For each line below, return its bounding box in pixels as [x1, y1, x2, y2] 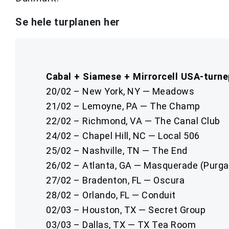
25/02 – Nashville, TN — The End [46, 145, 188, 156]
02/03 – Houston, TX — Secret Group [46, 204, 205, 215]
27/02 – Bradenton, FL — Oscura [46, 174, 185, 186]
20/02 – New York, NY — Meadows [46, 85, 194, 97]
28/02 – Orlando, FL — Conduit [46, 189, 176, 200]
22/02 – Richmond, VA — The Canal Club [46, 115, 220, 126]
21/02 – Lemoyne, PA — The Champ [46, 100, 200, 111]
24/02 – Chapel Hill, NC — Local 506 [46, 130, 200, 141]
